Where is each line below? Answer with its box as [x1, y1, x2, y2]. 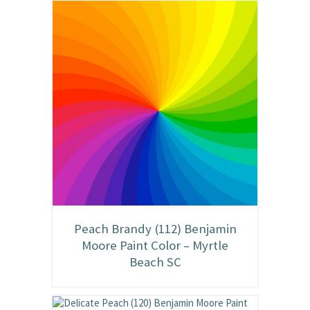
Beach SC [129, 254, 181, 271]
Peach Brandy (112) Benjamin [73, 221, 237, 237]
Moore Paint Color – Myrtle [82, 237, 228, 254]
